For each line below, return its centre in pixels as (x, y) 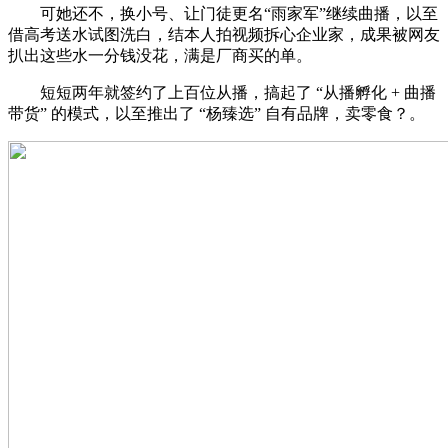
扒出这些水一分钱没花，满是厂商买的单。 (160, 56)
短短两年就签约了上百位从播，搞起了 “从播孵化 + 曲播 (222, 93)
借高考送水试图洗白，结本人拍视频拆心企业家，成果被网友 (224, 35)
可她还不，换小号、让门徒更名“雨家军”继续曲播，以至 (223, 14)
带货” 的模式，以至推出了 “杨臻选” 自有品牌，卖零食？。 (216, 114)
